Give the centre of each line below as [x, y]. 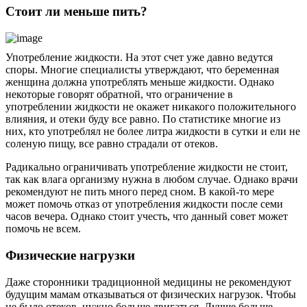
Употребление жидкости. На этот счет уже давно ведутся [139, 58]
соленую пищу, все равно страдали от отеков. [112, 144]
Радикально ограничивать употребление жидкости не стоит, [147, 167]
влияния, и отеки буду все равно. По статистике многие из [143, 119]
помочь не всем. [43, 229]
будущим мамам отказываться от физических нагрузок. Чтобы [151, 294]
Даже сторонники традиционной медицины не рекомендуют [148, 282]
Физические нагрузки [70, 255]
